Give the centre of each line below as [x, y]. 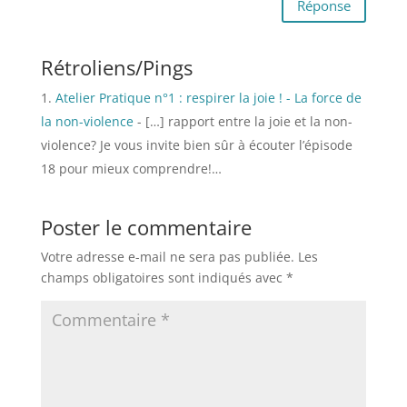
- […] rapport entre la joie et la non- [243, 121]
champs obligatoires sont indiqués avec [163, 278]
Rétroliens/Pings [116, 67]
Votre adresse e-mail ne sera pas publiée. [167, 257]
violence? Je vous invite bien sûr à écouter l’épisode [196, 145]
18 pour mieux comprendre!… [131, 169]
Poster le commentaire [146, 227]
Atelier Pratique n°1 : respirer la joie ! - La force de [208, 98]
